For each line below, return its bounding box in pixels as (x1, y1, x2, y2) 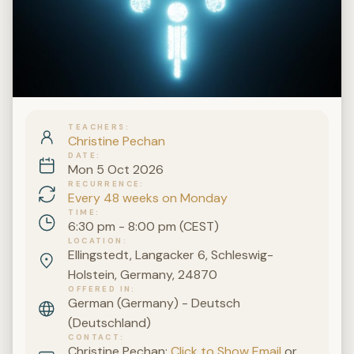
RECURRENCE (68, 179, 141, 190)
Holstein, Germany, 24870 (68, 266, 218, 284)
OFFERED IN (68, 284, 132, 295)
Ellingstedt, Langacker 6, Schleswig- (68, 247, 274, 264)
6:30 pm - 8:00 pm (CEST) (68, 218, 220, 235)
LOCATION (68, 235, 123, 247)
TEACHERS (68, 122, 126, 133)
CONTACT (68, 332, 121, 343)
